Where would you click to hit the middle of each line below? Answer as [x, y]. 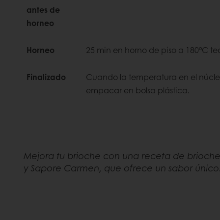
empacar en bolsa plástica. [138, 90]
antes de [43, 10]
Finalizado [46, 77]
